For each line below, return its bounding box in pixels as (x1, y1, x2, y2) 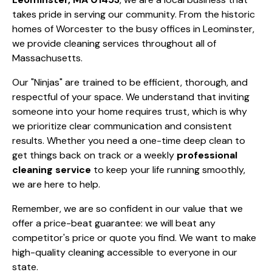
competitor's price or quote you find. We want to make (12, 231, 256, 244)
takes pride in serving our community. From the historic (12, 7, 255, 21)
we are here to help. (12, 177, 100, 191)
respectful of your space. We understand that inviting (12, 90, 250, 103)
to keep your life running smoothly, (91, 163, 245, 176)
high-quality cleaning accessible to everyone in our (12, 245, 237, 259)
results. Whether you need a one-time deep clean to (12, 134, 245, 147)
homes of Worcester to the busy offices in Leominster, (12, 22, 254, 35)
